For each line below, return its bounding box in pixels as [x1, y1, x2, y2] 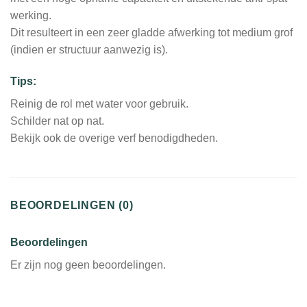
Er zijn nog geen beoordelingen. [10, 258, 166, 271]
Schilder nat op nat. [10, 114, 104, 127]
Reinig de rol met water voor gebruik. [10, 97, 188, 110]
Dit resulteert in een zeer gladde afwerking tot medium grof [10, 27, 293, 39]
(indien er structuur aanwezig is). [10, 44, 168, 56]
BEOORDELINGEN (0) [10, 199, 134, 211]
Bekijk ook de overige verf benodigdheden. [10, 132, 218, 144]
